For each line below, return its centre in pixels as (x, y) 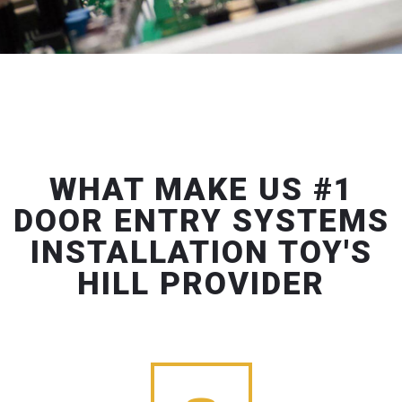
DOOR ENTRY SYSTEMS (201, 222)
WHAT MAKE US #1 (201, 190)
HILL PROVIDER (201, 284)
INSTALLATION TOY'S (201, 253)
